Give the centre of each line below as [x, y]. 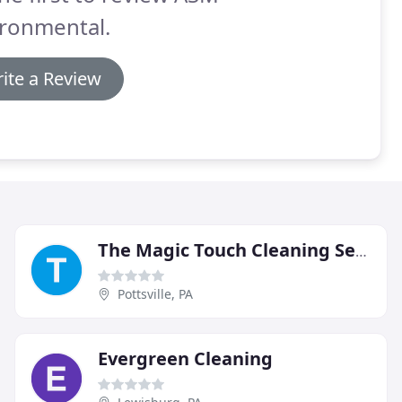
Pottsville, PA [155, 293]
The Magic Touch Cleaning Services [361, 251]
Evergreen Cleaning [185, 358]
